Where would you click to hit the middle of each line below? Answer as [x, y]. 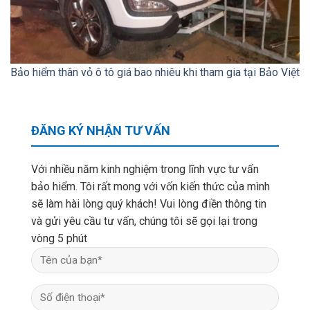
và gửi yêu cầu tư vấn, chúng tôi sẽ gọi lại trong [144, 221]
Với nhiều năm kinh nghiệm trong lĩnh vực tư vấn [145, 169]
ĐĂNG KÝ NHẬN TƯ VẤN [101, 130]
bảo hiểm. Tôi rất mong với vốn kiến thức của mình [151, 186]
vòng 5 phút [59, 238]
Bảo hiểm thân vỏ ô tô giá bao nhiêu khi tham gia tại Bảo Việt [155, 72]
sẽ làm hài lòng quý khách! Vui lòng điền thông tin [149, 203]
